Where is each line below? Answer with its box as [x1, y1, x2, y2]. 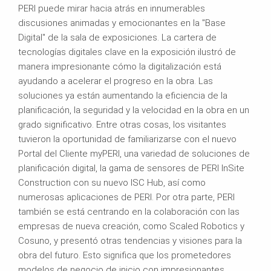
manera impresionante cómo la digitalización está [18, 60, 221, 72]
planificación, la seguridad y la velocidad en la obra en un [18, 104, 249, 116]
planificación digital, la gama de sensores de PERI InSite [18, 162, 244, 174]
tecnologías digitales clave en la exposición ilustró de [18, 46, 236, 57]
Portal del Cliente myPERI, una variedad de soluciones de [18, 148, 250, 159]
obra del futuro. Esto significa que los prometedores [18, 249, 231, 261]
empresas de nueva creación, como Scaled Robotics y [18, 220, 244, 232]
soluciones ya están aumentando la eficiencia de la [18, 90, 227, 101]
